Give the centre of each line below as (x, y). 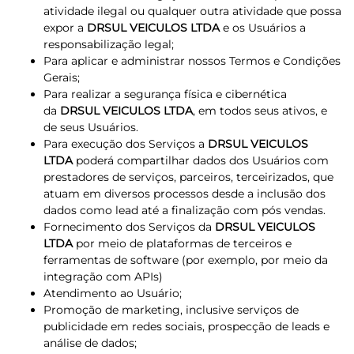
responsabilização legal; (109, 44)
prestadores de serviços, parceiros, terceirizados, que (188, 177)
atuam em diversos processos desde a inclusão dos (185, 194)
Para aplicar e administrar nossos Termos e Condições (192, 61)
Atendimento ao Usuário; (113, 293)
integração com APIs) (103, 277)
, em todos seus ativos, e (260, 111)
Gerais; (62, 77)
